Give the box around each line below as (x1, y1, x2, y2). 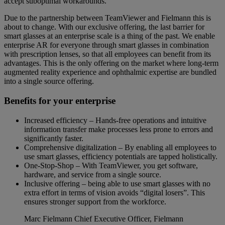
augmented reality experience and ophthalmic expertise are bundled (4, 68, 216, 77)
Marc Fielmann (24, 214, 72, 223)
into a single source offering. (4, 77, 94, 86)
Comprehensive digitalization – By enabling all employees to (24, 143, 216, 152)
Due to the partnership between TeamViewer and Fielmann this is (4, 14, 211, 23)
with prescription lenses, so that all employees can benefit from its (4, 50, 211, 59)
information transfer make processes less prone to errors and (24, 125, 213, 134)
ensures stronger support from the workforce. (24, 197, 166, 206)
